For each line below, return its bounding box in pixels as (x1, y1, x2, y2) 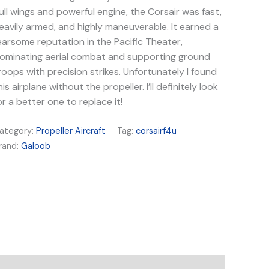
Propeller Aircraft (36, 125, 106, 136)
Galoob (21, 140, 51, 151)
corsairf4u (136, 125, 177, 136)
